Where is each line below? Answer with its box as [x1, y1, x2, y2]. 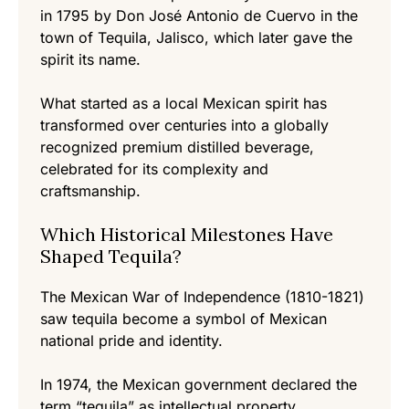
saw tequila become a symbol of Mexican [40, 309, 327, 329]
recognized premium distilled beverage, [40, 138, 314, 157]
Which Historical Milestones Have [40, 223, 333, 246]
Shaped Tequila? [40, 245, 182, 268]
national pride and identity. [40, 331, 223, 351]
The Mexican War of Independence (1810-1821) [40, 288, 364, 307]
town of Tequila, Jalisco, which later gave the [40, 28, 352, 47]
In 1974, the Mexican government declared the [40, 375, 357, 394]
